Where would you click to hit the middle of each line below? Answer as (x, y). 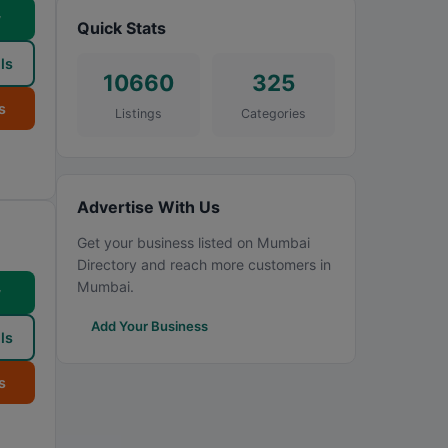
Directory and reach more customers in (204, 264)
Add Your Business (149, 326)
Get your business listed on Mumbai (193, 242)
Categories (273, 113)
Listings (138, 113)
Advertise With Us (148, 207)
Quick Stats (121, 28)
